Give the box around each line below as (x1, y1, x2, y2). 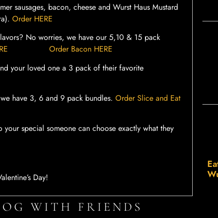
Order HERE (12, 13, 53, 24)
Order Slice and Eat (115, 92, 181, 104)
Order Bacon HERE (49, 43, 112, 55)
